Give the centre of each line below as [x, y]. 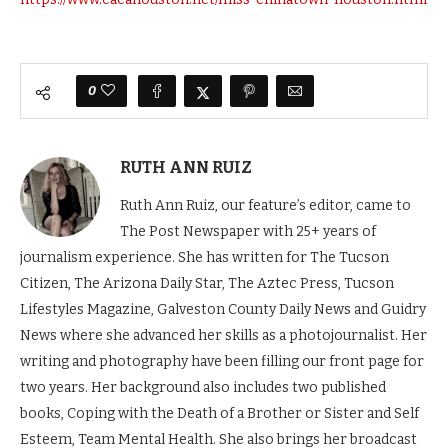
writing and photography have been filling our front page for [222, 361]
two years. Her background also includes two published [203, 387]
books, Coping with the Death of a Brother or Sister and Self [219, 413]
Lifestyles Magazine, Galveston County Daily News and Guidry [223, 309]
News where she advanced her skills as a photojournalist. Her [223, 335]
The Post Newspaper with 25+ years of [248, 231]
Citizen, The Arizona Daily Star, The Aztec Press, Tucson [207, 283]
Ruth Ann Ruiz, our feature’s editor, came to [265, 205]
